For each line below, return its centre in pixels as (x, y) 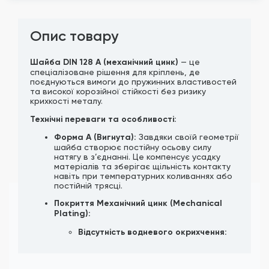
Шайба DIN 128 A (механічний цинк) (104, 62)
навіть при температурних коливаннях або (143, 176)
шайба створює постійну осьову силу (133, 147)
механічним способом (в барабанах (153, 261)
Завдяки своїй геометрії (188, 137)
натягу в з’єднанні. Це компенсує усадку (137, 156)
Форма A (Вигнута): (95, 137)
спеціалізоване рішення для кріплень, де (115, 72)
